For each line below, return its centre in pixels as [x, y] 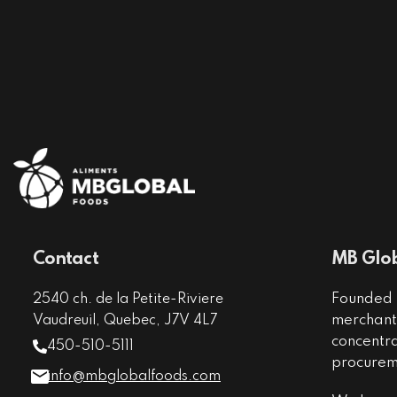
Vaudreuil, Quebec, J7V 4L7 [125, 321]
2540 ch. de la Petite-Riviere [128, 300]
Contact [65, 260]
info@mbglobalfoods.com [133, 377]
